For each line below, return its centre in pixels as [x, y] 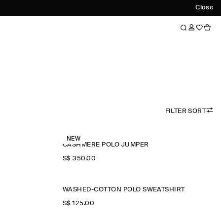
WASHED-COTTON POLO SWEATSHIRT [124, 190]
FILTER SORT [185, 111]
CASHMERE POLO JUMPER [106, 145]
